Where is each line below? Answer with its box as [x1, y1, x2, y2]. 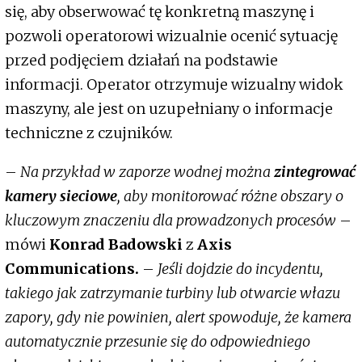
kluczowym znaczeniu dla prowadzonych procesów [5, 211, 336, 229]
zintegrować [274, 162, 356, 181]
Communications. [5, 259, 142, 278]
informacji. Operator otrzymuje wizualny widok [5, 75, 343, 94]
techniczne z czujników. [5, 124, 173, 142]
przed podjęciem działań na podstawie [5, 51, 278, 69]
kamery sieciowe [5, 187, 117, 205]
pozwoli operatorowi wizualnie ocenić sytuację [5, 27, 338, 45]
